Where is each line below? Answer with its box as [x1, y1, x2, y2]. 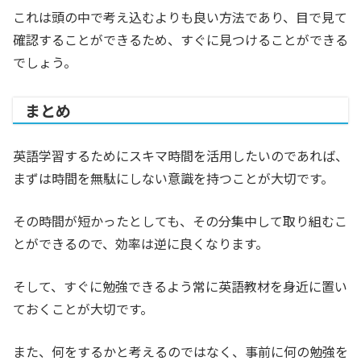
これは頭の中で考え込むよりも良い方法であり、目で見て [13, 7, 347, 27]
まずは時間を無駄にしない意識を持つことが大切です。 [13, 168, 334, 189]
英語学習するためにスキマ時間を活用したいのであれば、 [13, 146, 348, 166]
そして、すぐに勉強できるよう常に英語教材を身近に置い [13, 276, 347, 297]
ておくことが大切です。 [13, 299, 153, 319]
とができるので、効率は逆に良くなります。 [13, 234, 268, 254]
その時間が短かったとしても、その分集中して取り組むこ [13, 211, 347, 231]
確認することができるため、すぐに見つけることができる [13, 30, 348, 50]
